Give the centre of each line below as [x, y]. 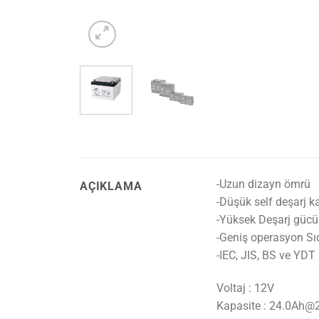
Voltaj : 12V [245, 288]
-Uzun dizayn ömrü [263, 184]
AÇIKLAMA [111, 187]
